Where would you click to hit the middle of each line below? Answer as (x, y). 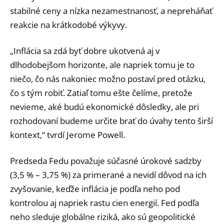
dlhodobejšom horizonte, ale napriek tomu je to (102, 64)
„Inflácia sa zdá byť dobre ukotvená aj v (85, 50)
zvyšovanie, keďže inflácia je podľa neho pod (95, 188)
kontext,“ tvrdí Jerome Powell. (67, 134)
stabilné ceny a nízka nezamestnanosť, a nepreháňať (111, 10)
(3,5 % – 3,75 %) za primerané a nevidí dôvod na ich (108, 174)
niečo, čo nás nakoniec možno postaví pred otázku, (108, 78)
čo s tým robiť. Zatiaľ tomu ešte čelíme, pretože (101, 92)
